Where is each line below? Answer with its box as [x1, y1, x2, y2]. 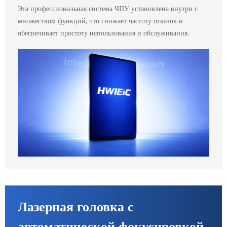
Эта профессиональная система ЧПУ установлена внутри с [18, 3, 198, 14]
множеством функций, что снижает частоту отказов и [18, 15, 183, 26]
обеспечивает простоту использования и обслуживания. [18, 27, 189, 38]
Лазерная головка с [18, 198, 134, 216]
